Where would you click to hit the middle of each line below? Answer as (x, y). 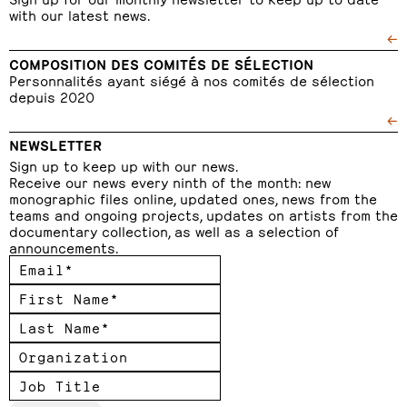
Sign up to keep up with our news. (124, 165)
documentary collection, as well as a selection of (174, 230)
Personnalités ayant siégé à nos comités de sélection (192, 79)
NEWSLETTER (55, 144)
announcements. (64, 247)
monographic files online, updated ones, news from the (193, 198)
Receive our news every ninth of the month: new (170, 181)
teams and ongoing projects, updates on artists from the (203, 214)
